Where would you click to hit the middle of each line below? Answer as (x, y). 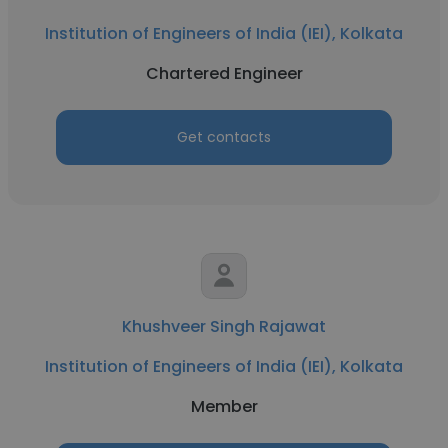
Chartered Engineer (224, 73)
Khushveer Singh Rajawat (224, 326)
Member (224, 406)
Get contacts (224, 137)
